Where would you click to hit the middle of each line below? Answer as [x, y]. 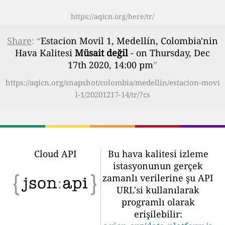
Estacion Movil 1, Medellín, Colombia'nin [129, 41]
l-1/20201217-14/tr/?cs [113, 94]
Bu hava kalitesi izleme [158, 154]
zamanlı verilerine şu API [158, 178]
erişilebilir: [158, 214]
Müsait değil [101, 53]
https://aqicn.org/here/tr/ [113, 16]
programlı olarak [158, 202]
